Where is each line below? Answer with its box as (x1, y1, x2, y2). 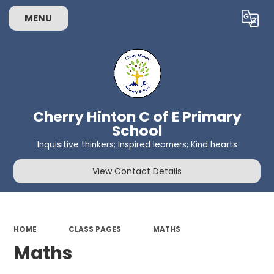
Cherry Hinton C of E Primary (32, 106, 242, 127)
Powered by (131, 15, 184, 27)
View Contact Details (92, 165, 182, 177)
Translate (206, 15, 246, 27)
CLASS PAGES (68, 224, 121, 234)
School (111, 120, 163, 141)
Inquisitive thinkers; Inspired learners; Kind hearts (37, 138, 237, 150)
